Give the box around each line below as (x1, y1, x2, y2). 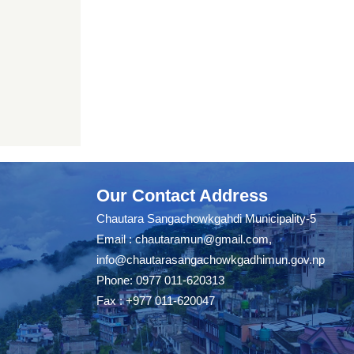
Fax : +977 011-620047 (96, 294, 215, 307)
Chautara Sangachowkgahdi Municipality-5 (96, 212, 316, 225)
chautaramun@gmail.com (135, 232, 269, 246)
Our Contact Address (96, 186, 268, 205)
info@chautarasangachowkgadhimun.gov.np (96, 253, 325, 266)
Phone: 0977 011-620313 (96, 273, 224, 287)
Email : (96, 232, 135, 246)
